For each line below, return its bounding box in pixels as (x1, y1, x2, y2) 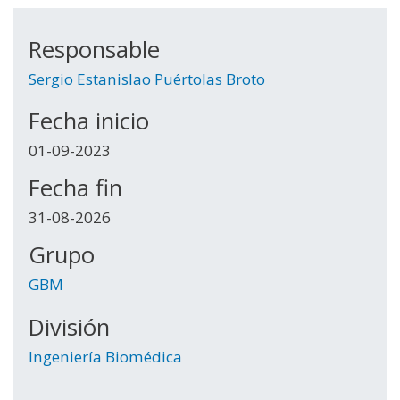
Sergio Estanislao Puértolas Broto (29, 68, 266, 89)
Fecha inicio (29, 105, 150, 137)
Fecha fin (29, 172, 123, 204)
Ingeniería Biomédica (29, 346, 183, 367)
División (29, 311, 111, 343)
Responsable (29, 33, 161, 65)
